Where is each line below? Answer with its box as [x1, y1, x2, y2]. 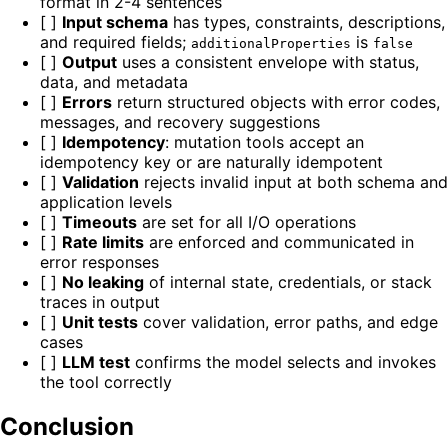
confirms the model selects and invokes [130, 351, 436, 372]
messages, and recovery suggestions [40, 111, 320, 132]
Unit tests [62, 311, 138, 332]
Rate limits [62, 231, 144, 252]
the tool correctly [40, 371, 172, 392]
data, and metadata [40, 71, 188, 92]
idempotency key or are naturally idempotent [40, 151, 383, 172]
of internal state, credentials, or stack [144, 271, 432, 292]
